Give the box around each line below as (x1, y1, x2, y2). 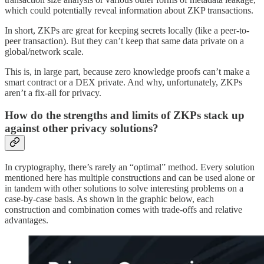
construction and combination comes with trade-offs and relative (5, 204, 242, 215)
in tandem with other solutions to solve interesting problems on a (5, 183, 243, 194)
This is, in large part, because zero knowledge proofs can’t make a (5, 66, 250, 77)
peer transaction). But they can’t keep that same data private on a (5, 35, 244, 46)
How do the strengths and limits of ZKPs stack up (5, 109, 245, 122)
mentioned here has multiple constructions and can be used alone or (5, 173, 255, 183)
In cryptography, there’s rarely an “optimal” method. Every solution (5, 162, 255, 173)
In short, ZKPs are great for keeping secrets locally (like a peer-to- (5, 25, 249, 35)
